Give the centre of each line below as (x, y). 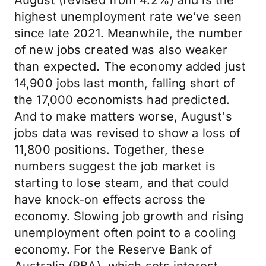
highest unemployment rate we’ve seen (128, 17)
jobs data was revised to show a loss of (128, 133)
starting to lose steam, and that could (122, 183)
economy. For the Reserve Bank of (113, 249)
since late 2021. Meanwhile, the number (129, 33)
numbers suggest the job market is (115, 166)
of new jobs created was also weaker (121, 50)
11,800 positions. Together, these (109, 150)
